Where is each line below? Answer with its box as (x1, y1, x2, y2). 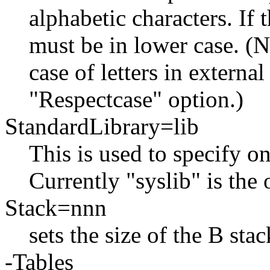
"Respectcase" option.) (29, 86, 243, 113)
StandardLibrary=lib (5, 113, 199, 140)
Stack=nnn (5, 195, 107, 221)
